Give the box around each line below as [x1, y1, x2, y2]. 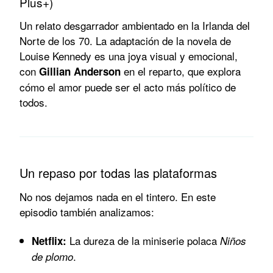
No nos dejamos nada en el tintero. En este [19, 188, 216, 204]
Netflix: [32, 233, 66, 248]
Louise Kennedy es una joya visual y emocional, [19, 48, 238, 63]
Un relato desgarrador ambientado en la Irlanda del [19, 17, 250, 33]
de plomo [32, 249, 73, 264]
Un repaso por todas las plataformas [19, 163, 217, 182]
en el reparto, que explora [121, 63, 241, 79]
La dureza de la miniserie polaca [66, 232, 220, 248]
